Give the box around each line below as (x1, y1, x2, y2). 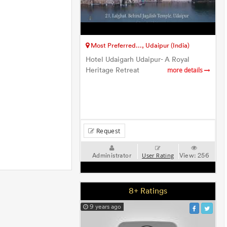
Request (94, 127, 121, 135)
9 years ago (88, 203, 122, 210)
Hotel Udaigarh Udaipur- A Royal (86, 55, 190, 64)
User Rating (142, 152, 174, 159)
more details (167, 66, 204, 74)
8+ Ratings (129, 185, 168, 196)
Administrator (92, 152, 131, 159)
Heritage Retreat (86, 66, 140, 74)
